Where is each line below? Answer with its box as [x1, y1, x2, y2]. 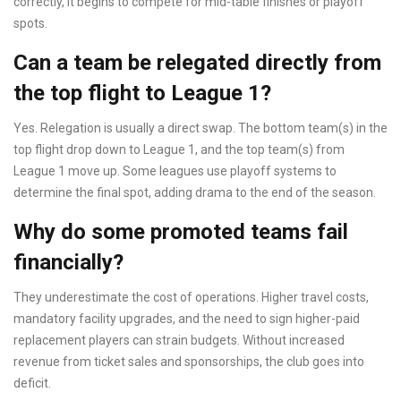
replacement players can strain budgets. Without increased [13, 333, 345, 348]
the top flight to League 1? [13, 81, 271, 107]
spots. [13, 16, 47, 31]
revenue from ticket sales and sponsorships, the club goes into [13, 354, 364, 370]
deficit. [13, 376, 51, 391]
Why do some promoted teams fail [13, 219, 348, 245]
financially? [13, 250, 124, 276]
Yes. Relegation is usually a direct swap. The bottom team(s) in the [13, 121, 388, 136]
